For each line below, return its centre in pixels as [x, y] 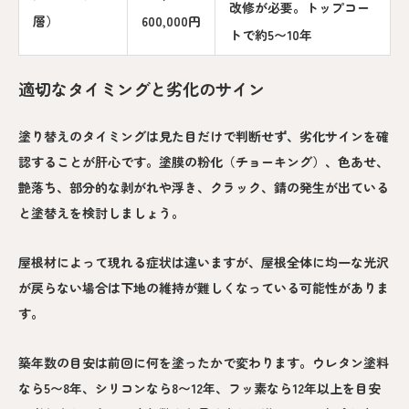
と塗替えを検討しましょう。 [101, 212]
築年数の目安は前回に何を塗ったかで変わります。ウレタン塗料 [204, 362]
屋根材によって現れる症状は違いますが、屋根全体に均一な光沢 [204, 262]
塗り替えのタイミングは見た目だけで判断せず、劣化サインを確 [204, 136]
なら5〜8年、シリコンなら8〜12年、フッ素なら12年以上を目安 [199, 388]
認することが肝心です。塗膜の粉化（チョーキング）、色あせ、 [204, 161]
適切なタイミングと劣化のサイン [142, 89]
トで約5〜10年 [271, 35]
